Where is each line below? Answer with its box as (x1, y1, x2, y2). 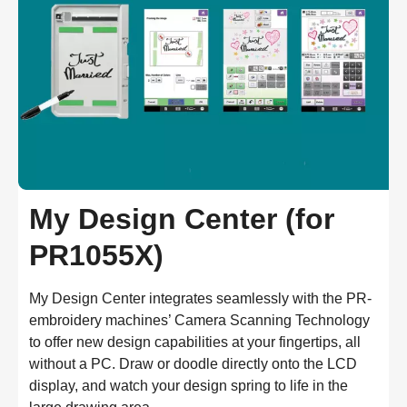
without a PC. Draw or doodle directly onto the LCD (29, 355, 357, 372)
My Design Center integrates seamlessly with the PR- (29, 290, 372, 306)
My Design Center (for (29, 202, 334, 235)
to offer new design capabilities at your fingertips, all (29, 333, 361, 350)
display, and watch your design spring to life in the (29, 377, 348, 393)
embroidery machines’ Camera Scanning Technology (29, 312, 370, 328)
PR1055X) (29, 238, 164, 272)
